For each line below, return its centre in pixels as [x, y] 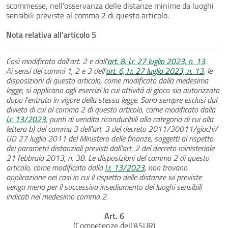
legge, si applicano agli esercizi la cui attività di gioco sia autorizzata [113, 90]
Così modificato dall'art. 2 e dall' [57, 61]
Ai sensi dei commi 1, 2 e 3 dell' [56, 70]
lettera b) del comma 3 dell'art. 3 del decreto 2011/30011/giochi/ [112, 129]
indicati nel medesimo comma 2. [57, 196]
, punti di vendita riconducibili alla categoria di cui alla [130, 119]
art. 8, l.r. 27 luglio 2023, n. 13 [156, 61]
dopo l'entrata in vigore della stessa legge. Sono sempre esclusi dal [111, 99]
